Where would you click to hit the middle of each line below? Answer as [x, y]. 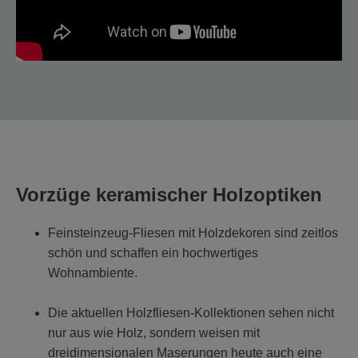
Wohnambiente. [93, 273]
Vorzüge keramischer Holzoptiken [169, 195]
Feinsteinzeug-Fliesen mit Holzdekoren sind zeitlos [193, 233]
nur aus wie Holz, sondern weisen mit [154, 333]
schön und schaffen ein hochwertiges [153, 253]
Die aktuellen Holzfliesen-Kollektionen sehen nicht [191, 313]
